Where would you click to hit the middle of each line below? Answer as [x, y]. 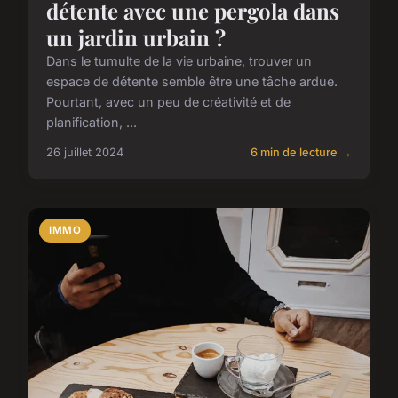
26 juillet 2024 [85, 153]
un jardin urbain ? [136, 38]
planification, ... [92, 123]
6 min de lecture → [301, 153]
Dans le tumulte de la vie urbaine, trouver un [179, 61]
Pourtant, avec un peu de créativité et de [168, 102]
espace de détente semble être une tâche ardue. [192, 82]
